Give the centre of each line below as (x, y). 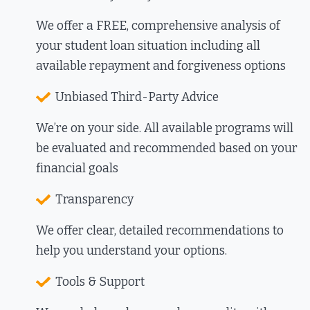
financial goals (77, 169)
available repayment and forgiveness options (161, 66)
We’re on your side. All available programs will (165, 129)
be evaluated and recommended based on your (167, 149)
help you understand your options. (132, 251)
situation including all (198, 46)
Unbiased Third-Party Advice (137, 98)
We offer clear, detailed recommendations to (160, 231)
